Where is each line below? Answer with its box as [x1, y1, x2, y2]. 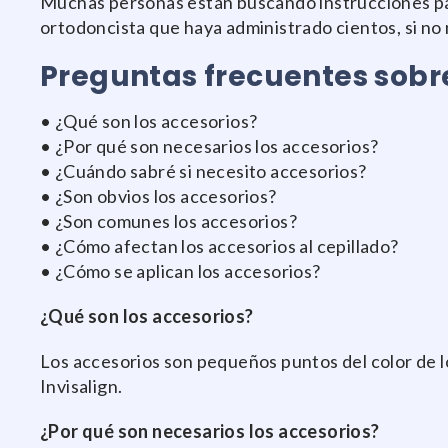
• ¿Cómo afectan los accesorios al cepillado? [40, 235, 399, 258]
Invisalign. [40, 375, 123, 398]
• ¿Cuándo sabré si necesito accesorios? [40, 160, 367, 183]
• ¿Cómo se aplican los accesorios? [40, 260, 321, 283]
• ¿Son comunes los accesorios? [40, 210, 297, 233]
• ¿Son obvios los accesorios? [40, 185, 277, 208]
